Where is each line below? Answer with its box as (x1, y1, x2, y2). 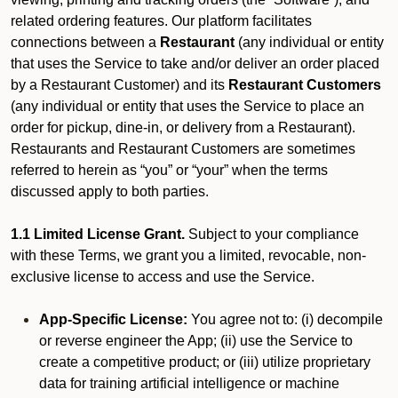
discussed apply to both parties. (11, 184, 209, 199)
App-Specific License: (39, 312, 187, 327)
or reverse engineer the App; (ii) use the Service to (39, 333, 353, 348)
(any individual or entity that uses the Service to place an (11, 99, 364, 114)
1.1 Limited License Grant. (11, 227, 185, 242)
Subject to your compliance (185, 227, 359, 242)
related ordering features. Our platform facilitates (11, 13, 312, 28)
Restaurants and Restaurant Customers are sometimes (11, 141, 355, 156)
